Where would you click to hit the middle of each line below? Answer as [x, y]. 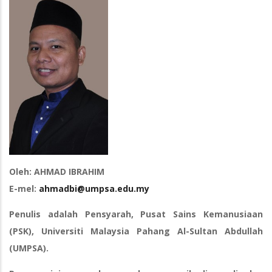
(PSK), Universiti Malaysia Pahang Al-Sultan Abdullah [136, 231]
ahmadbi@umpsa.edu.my [94, 188]
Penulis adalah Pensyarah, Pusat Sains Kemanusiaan [136, 214]
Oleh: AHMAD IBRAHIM [57, 171]
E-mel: [24, 188]
